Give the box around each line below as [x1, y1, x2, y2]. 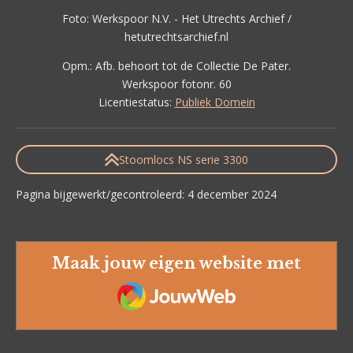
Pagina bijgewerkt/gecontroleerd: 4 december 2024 [16, 186, 277, 202]
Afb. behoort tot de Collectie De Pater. [95, 58, 291, 74]
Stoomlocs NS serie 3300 [118, 151, 248, 167]
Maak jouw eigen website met [52, 253, 301, 273]
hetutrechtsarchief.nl [124, 29, 229, 45]
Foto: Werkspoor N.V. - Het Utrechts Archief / [61, 11, 292, 27]
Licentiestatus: [98, 95, 175, 110]
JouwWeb [117, 273, 197, 293]
